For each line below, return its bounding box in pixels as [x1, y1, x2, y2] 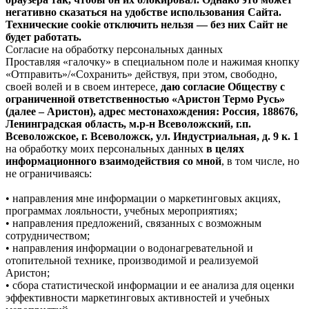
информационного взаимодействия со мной [6, 155, 221, 168]
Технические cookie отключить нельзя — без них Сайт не [6, 19, 288, 31]
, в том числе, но [221, 155, 299, 168]
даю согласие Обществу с [161, 81, 285, 93]
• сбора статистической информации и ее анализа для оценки [6, 279, 295, 292]
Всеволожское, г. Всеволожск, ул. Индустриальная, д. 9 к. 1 [6, 130, 299, 143]
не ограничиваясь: [6, 168, 92, 180]
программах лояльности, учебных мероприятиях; [6, 205, 237, 217]
